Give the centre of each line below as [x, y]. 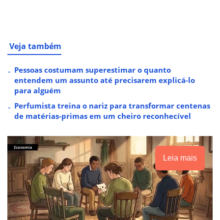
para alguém [38, 91]
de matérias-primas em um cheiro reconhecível [103, 116]
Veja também [35, 46]
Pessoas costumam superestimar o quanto [93, 70]
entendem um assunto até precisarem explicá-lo [105, 80]
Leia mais [180, 158]
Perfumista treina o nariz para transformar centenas [112, 106]
